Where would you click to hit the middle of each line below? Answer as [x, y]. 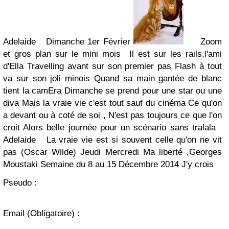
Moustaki [22, 165]
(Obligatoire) [51, 214]
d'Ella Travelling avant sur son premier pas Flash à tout [112, 66]
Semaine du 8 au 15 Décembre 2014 [111, 165]
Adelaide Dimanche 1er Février [68, 42]
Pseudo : [20, 183]
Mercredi [124, 152]
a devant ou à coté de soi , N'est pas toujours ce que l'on [112, 116]
